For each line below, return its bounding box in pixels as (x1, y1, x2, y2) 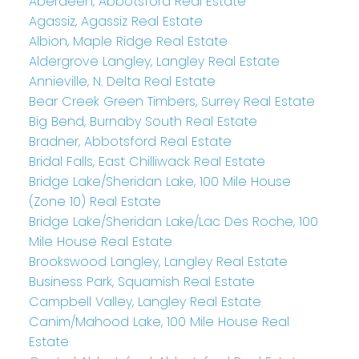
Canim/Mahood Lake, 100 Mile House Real (28, 313, 289, 332)
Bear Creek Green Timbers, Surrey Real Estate (28, 92, 315, 111)
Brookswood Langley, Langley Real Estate (28, 252, 288, 272)
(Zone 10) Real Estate (28, 192, 161, 212)
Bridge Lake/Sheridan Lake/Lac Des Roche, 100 (28, 212, 318, 232)
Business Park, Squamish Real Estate (28, 272, 255, 292)
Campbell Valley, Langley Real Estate (28, 292, 261, 312)
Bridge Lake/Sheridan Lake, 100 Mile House (28, 172, 291, 192)
